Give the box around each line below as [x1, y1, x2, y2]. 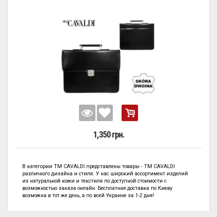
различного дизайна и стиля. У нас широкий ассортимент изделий [22, 170, 188, 177]
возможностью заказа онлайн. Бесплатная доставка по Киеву [22, 185, 172, 191]
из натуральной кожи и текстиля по [22, 178, 111, 184]
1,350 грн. [93, 129, 124, 139]
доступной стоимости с [111, 178, 167, 184]
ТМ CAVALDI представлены [54, 163, 121, 170]
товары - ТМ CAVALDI [121, 163, 175, 170]
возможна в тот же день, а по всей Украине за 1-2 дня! [22, 192, 154, 199]
